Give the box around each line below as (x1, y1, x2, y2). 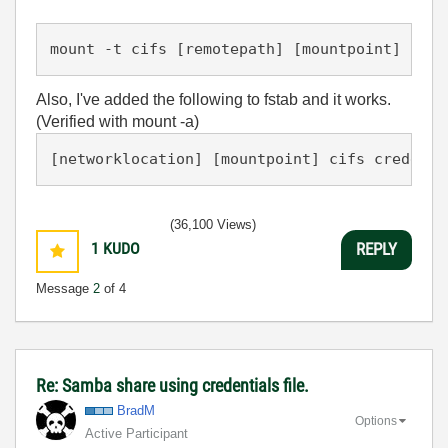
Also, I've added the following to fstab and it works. (36, 91, 391, 108)
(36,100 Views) (170, 216, 256, 232)
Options (355, 414, 397, 429)
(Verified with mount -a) (36, 113, 199, 130)
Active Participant (85, 425, 188, 441)
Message (36, 280, 93, 296)
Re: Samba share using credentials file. (36, 374, 309, 396)
